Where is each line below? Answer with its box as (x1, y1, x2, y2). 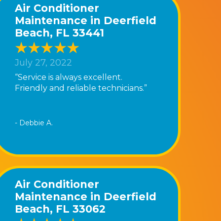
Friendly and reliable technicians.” (14, 83, 147, 93)
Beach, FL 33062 (14, 202, 106, 215)
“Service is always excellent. (14, 72, 122, 82)
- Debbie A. (14, 118, 53, 127)
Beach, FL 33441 (14, 26, 104, 39)
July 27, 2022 (14, 57, 72, 69)
